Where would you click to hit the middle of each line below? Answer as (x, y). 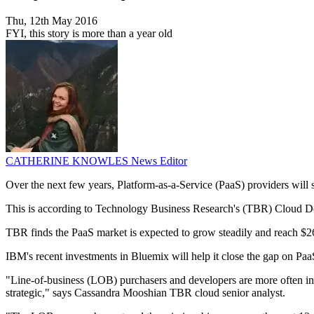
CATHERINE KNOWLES (68, 161)
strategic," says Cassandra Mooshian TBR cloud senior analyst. (145, 293)
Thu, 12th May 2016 (52, 21)
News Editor (159, 161)
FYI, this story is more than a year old (89, 34)
